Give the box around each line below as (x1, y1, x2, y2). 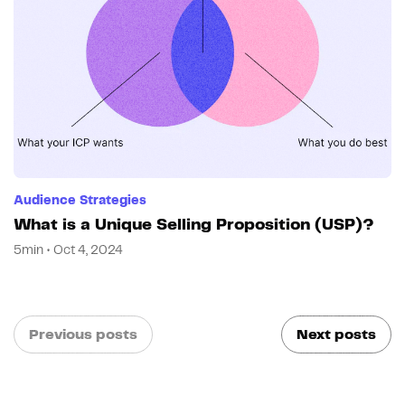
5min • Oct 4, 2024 (14, 244, 123, 258)
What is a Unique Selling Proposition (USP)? (14, 217, 373, 234)
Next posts (297, 327, 376, 342)
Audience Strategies (14, 194, 146, 208)
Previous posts (29, 327, 137, 342)
